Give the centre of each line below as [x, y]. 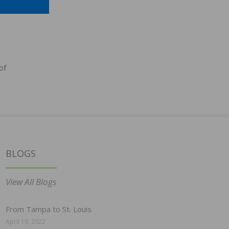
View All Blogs [31, 182]
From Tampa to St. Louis [49, 209]
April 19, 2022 [26, 222]
